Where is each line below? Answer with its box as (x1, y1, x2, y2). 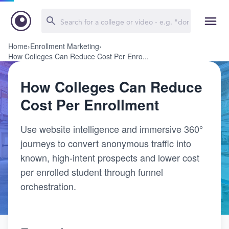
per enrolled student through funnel (20, 165, 163, 178)
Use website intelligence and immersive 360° (20, 122, 203, 135)
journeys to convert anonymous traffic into (20, 136, 191, 150)
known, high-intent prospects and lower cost (20, 151, 199, 164)
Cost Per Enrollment (20, 94, 159, 115)
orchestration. (20, 179, 76, 193)
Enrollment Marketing (30, 41, 99, 51)
